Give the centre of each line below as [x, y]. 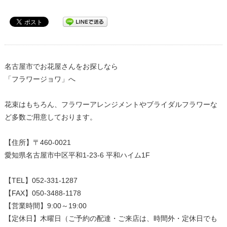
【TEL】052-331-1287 [41, 180]
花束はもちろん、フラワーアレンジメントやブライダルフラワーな [111, 104]
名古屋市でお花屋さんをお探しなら [61, 66]
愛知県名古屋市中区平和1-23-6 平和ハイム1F [77, 155]
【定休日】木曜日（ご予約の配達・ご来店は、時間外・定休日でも [111, 218]
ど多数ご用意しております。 [50, 117]
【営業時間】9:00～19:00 [45, 205]
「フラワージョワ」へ [40, 79]
